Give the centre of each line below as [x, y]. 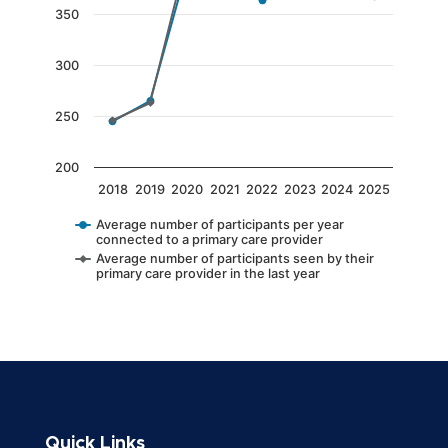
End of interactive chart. [148, 313]
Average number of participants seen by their [234, 258]
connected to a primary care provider [209, 239]
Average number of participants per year [219, 224]
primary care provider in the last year [207, 273]
